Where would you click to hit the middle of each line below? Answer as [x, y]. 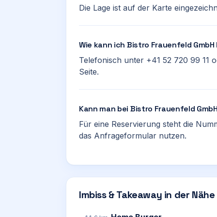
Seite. [89, 72]
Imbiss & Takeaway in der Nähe [147, 195]
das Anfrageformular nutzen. [133, 136]
